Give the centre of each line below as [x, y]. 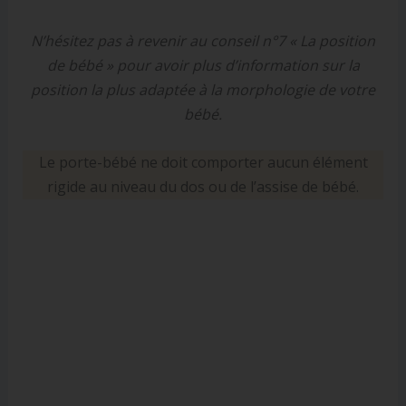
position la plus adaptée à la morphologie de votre [203, 89]
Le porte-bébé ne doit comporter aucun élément [203, 162]
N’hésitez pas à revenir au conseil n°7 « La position [203, 40]
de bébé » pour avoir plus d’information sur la [203, 65]
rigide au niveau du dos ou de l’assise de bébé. [203, 186]
